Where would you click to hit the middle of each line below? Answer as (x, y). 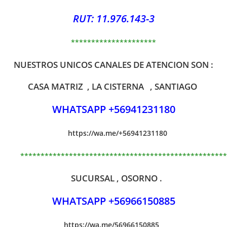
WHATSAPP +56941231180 (113, 109)
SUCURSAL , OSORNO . (113, 178)
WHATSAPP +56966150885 (113, 201)
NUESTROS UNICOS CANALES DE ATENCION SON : (113, 65)
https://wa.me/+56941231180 (118, 133)
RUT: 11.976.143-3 (113, 19)
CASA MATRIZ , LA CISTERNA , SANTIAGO (113, 87)
